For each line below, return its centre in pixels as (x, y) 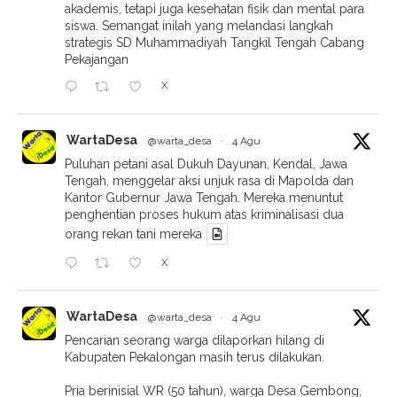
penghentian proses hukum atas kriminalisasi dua (204, 215)
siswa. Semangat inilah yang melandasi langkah (199, 26)
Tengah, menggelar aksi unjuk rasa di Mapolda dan (209, 181)
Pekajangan (97, 60)
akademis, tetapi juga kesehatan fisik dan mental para (214, 9)
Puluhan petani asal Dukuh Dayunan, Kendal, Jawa (206, 164)
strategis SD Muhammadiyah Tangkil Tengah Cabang (214, 43)
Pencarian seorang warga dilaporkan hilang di (195, 341)
